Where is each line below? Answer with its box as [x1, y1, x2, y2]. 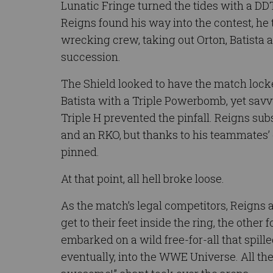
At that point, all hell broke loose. [61, 171, 224, 186]
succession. [61, 49, 121, 65]
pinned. [61, 144, 99, 160]
